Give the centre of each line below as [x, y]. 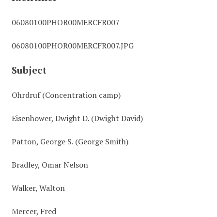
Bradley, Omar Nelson [50, 165]
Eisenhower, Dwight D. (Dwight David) [77, 118]
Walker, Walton [38, 188]
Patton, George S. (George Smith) [70, 141]
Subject [29, 70]
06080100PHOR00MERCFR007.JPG [72, 46]
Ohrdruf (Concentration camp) [66, 95]
